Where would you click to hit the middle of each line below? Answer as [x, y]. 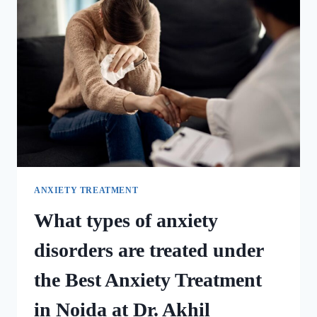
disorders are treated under [149, 250]
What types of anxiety [126, 221]
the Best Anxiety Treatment [148, 280]
